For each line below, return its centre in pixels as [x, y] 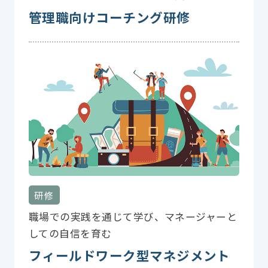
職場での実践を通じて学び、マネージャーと [133, 216]
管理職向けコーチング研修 [109, 17]
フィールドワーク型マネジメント [129, 255]
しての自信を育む [70, 233]
